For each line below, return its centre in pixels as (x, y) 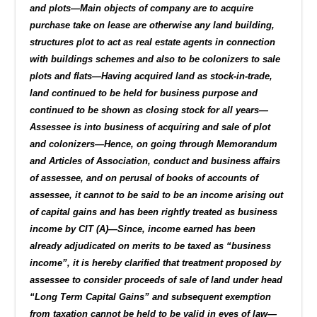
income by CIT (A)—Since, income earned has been (143, 229)
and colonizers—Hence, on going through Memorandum (154, 144)
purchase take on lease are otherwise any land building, (152, 25)
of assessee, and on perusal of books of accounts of (144, 178)
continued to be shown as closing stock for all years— (149, 110)
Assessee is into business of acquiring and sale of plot (150, 127)
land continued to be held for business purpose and (144, 93)
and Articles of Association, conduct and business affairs (155, 161)
